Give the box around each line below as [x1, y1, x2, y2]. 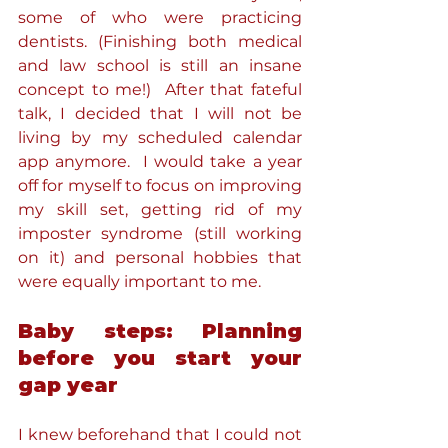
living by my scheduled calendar [18, 128, 302, 147]
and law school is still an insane [18, 56, 302, 75]
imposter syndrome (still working [18, 224, 302, 243]
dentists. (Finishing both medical [18, 32, 302, 51]
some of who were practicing [18, 8, 302, 27]
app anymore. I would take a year [18, 152, 302, 171]
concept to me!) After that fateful [18, 80, 302, 99]
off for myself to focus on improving [18, 176, 302, 195]
